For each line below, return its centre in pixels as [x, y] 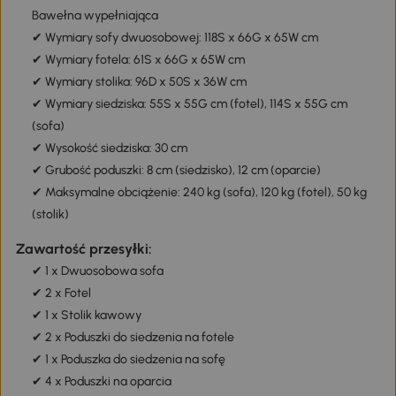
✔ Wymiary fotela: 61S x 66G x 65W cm [138, 59]
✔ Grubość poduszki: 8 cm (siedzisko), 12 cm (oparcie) [176, 170]
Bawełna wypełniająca [95, 15]
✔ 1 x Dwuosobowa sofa [97, 271]
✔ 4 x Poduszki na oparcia [101, 382]
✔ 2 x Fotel [61, 293]
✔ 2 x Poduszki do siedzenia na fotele [133, 338]
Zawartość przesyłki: [84, 249]
